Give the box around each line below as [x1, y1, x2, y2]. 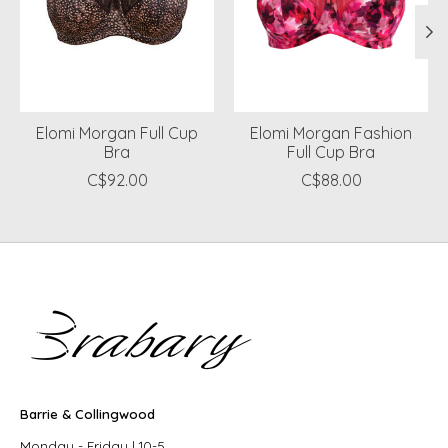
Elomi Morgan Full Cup [36, 122, 198, 143]
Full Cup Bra [287, 141, 375, 162]
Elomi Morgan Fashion [250, 122, 412, 143]
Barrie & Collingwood [20, 405, 155, 422]
